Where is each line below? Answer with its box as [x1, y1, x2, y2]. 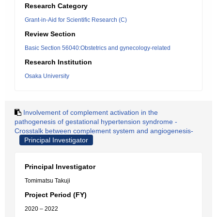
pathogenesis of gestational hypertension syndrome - [15, 118, 177, 125]
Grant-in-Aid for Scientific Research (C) [25, 16, 127, 23]
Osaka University [25, 73, 69, 79]
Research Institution [25, 58, 92, 66]
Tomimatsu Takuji [25, 177, 70, 184]
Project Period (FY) [25, 191, 87, 199]
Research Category [25, 2, 88, 10]
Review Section [25, 30, 76, 38]
